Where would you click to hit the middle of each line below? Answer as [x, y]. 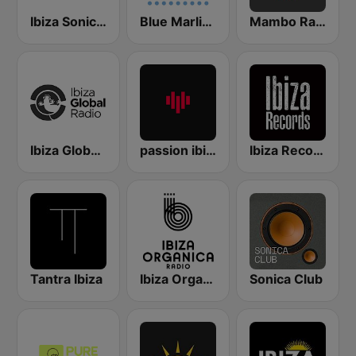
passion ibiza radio [211, 150]
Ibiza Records [318, 150]
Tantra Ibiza [66, 279]
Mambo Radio [321, 21]
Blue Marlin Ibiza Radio [207, 21]
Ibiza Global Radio [96, 150]
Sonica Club [286, 279]
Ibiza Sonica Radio [101, 21]
